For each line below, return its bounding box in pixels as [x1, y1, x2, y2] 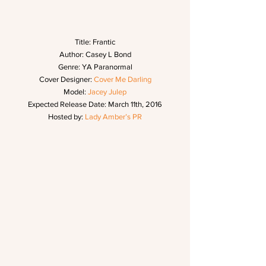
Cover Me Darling [93, 75, 151, 84]
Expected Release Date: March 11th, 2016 [28, 100, 162, 109]
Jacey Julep [88, 87, 126, 97]
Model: [64, 87, 88, 97]
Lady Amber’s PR [85, 112, 142, 122]
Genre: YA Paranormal [58, 62, 132, 72]
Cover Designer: [39, 75, 94, 84]
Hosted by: [48, 112, 85, 122]
